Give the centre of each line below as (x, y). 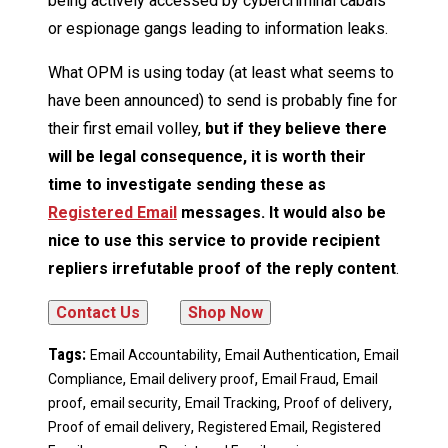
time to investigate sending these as (187, 184)
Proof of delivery (336, 402)
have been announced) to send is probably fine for (222, 100)
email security (134, 402)
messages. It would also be (281, 212)
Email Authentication (291, 354)
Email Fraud (299, 378)
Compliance (85, 378)
